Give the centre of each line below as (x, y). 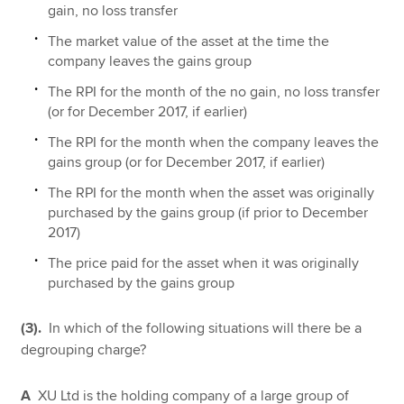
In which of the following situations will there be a (206, 328)
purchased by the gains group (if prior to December (208, 213)
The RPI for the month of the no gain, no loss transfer (214, 92)
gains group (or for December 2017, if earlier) (187, 163)
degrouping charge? (84, 349)
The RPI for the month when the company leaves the (214, 143)
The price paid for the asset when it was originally (204, 264)
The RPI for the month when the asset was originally (211, 193)
